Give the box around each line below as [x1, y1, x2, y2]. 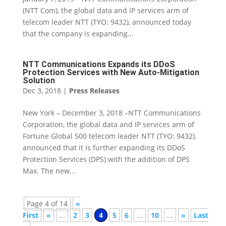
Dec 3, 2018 [22, 86, 61, 95]
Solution [22, 76, 55, 85]
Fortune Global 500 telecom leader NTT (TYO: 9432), [22, 131, 196, 141]
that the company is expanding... [22, 29, 134, 38]
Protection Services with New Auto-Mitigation [22, 68, 199, 77]
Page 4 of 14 [26, 199, 68, 208]
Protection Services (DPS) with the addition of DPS [22, 154, 190, 164]
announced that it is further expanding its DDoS [22, 143, 185, 152]
